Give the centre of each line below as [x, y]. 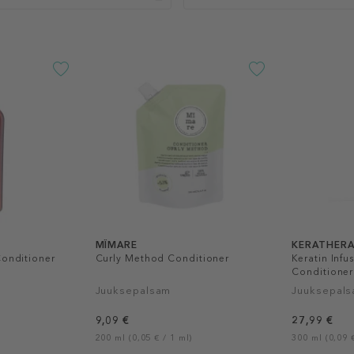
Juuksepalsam [133, 290]
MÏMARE [116, 245]
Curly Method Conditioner [162, 258]
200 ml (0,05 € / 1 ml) [144, 337]
